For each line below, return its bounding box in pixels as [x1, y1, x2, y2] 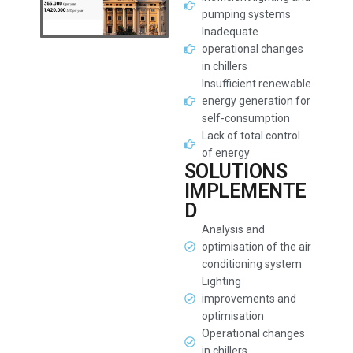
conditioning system [202, 258, 303, 270]
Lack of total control [202, 129, 301, 142]
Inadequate [202, 25, 259, 38]
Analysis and [202, 223, 266, 236]
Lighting [202, 275, 242, 288]
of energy [202, 147, 251, 159]
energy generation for [202, 95, 311, 107]
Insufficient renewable [202, 77, 312, 90]
